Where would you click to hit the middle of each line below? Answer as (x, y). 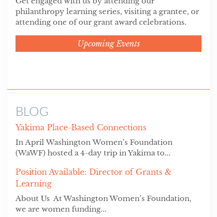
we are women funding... (61, 209)
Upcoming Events (108, 44)
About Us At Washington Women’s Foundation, (103, 199)
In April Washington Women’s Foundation (94, 142)
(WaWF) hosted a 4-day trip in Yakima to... (93, 153)
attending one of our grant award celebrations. (101, 22)
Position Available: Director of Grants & (93, 172)
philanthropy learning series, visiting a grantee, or (107, 12)
